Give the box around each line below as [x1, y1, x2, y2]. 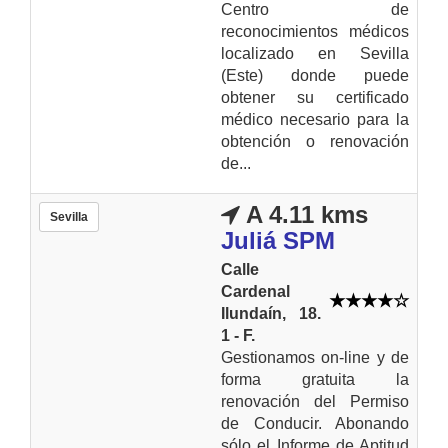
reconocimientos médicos [221, 22, 409, 40]
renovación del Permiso [221, 392, 409, 410]
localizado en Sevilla [221, 44, 409, 62]
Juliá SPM [221, 226, 335, 254]
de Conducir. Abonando [221, 414, 409, 432]
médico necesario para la [221, 110, 409, 128]
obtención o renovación [221, 132, 409, 150]
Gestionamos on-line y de [221, 348, 409, 366]
